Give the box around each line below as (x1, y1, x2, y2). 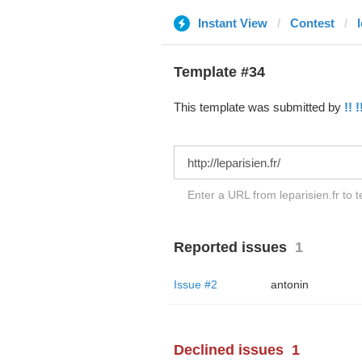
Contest (289, 16, 335, 30)
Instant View (197, 16, 267, 30)
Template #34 (173, 64, 265, 80)
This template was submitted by (173, 100, 344, 114)
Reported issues (173, 239, 287, 255)
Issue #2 (173, 278, 217, 291)
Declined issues (173, 342, 284, 358)
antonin (270, 278, 309, 291)
